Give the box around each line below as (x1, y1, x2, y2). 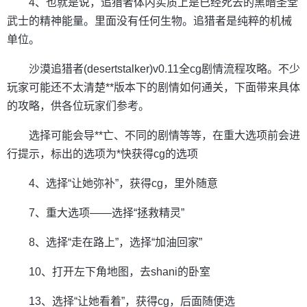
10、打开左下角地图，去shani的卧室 (29, 266, 210, 278)
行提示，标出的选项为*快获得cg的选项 (7, 148, 198, 160)
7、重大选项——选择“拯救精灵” (29, 207, 184, 219)
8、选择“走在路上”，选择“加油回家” (29, 236, 202, 248)
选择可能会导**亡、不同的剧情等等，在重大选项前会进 (29, 130, 300, 141)
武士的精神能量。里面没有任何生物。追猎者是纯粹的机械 (7, 15, 292, 27)
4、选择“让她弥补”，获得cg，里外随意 (29, 177, 218, 189)
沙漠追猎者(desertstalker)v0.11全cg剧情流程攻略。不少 (29, 63, 300, 75)
